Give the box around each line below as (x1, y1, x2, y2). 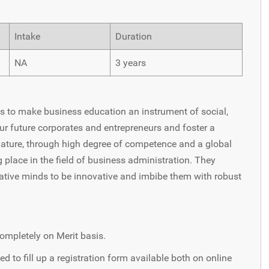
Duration (115, 30, 152, 42)
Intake (14, 30, 40, 42)
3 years (115, 56, 146, 68)
